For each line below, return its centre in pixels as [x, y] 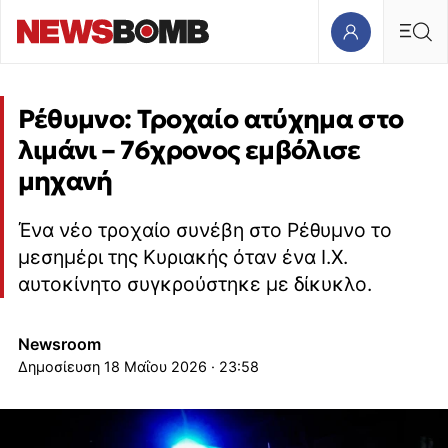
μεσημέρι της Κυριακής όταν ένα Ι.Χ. [182, 257]
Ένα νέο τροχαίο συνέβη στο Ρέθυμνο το [204, 230]
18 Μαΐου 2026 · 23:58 [181, 366]
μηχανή [65, 181]
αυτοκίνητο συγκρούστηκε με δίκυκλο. [194, 284]
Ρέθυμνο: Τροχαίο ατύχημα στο [210, 119]
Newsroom [59, 343]
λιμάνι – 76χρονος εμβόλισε [189, 150]
